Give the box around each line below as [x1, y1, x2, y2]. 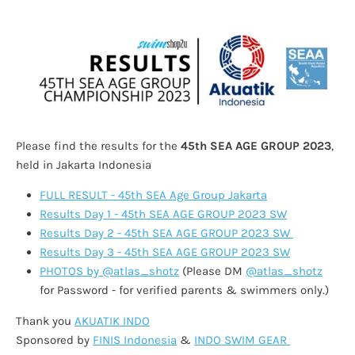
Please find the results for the [16, 138, 181, 153]
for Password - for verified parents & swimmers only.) [40, 282, 329, 297]
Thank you [16, 313, 74, 328]
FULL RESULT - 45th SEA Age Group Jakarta [40, 187, 267, 202]
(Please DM [179, 263, 246, 278]
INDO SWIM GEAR [194, 332, 290, 347]
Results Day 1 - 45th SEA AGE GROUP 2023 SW [40, 206, 287, 221]
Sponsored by [16, 332, 93, 347]
